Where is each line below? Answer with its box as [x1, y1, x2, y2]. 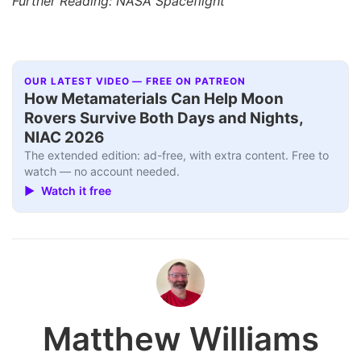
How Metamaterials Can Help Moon [24, 89, 284, 108]
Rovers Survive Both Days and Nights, [24, 108, 304, 127]
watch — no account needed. [24, 164, 180, 178]
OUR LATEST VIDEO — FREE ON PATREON [24, 75, 246, 87]
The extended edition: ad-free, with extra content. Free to [24, 147, 330, 162]
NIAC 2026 [24, 127, 105, 147]
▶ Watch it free [24, 184, 112, 198]
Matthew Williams [42, 318, 319, 359]
